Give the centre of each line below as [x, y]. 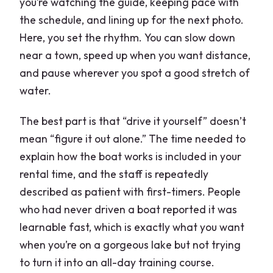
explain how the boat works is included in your [131, 156]
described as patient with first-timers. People [130, 191]
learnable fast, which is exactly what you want [132, 227]
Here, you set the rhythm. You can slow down [128, 37]
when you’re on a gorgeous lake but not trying [130, 244]
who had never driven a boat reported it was [129, 209]
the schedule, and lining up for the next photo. [132, 19]
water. [36, 90]
